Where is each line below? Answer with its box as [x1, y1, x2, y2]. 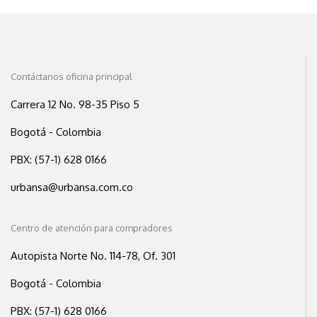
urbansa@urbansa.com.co [11, 180, 133, 195]
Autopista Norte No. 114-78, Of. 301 [11, 249, 175, 263]
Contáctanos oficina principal [11, 71, 132, 83]
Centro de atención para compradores [11, 222, 173, 234]
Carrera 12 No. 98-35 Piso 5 [11, 98, 139, 112]
